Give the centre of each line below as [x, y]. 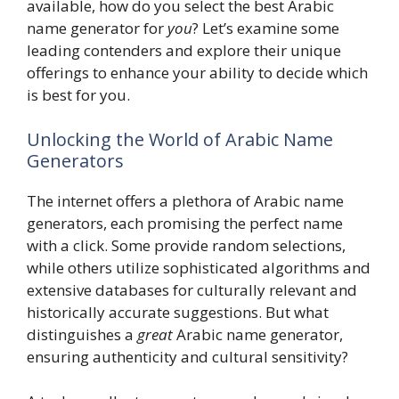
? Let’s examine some [266, 28]
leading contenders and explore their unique [184, 51]
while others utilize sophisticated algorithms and [199, 267]
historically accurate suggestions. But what [178, 312]
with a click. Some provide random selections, [186, 245]
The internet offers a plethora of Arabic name [185, 200]
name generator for [97, 28]
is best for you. [78, 95]
